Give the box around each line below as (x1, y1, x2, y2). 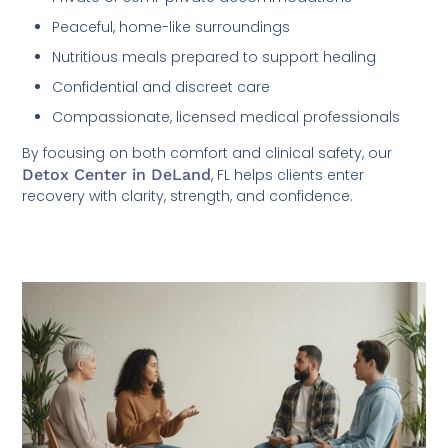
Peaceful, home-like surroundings (52, 16, 291, 37)
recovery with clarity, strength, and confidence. (22, 185, 354, 206)
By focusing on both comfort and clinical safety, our (22, 142, 393, 163)
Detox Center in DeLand (22, 164, 212, 184)
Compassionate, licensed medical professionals (52, 106, 401, 127)
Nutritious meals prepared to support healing (52, 46, 377, 67)
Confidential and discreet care (52, 76, 271, 97)
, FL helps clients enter (211, 164, 365, 185)
